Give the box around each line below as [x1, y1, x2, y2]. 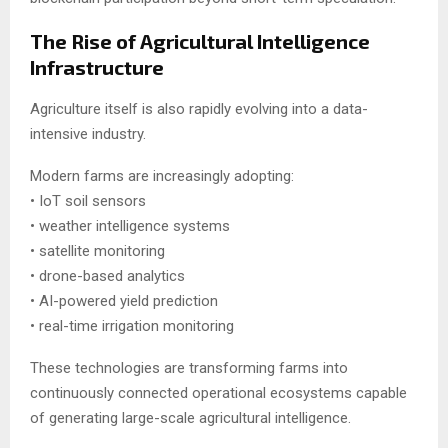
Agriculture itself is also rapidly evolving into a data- [30, 100, 368, 119]
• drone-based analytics [30, 267, 185, 286]
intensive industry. [30, 125, 146, 144]
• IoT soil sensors [30, 192, 146, 211]
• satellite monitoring [30, 242, 165, 261]
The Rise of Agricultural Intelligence [30, 29, 370, 54]
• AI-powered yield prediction [30, 292, 218, 311]
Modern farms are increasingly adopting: [30, 167, 294, 186]
